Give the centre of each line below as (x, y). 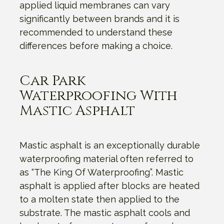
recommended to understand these (96, 32)
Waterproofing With (98, 95)
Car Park (52, 80)
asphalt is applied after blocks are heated (109, 185)
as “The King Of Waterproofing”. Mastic (101, 172)
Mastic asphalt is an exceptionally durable (110, 145)
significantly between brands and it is (99, 18)
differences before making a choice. (96, 45)
